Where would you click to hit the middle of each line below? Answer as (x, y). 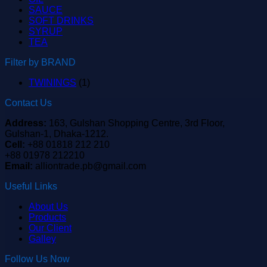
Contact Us (28, 103)
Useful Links (31, 186)
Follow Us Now (37, 259)
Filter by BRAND (40, 62)
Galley (42, 239)
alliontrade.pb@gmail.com (89, 166)
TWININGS (52, 83)
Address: (26, 123)
